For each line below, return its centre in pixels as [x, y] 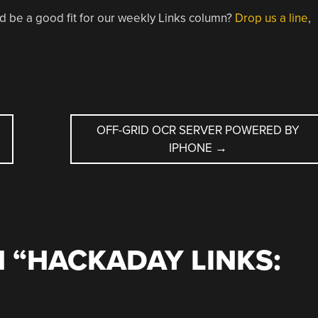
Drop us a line [271, 18]
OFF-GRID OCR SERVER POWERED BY [198, 130]
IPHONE [192, 148]
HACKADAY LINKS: [154, 261]
